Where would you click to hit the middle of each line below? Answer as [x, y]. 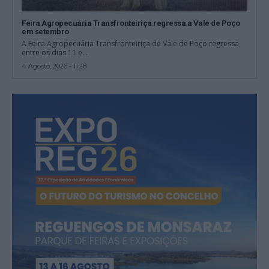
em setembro [45, 31]
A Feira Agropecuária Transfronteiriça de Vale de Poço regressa [131, 43]
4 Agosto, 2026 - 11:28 [54, 66]
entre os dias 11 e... [55, 52]
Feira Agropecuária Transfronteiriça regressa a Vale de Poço [131, 23]
